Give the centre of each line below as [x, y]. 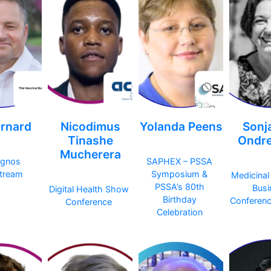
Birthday [179, 200]
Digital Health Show [89, 189]
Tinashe [90, 141]
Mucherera [90, 155]
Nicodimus [90, 127]
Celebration [179, 212]
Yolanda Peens [181, 127]
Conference [89, 202]
